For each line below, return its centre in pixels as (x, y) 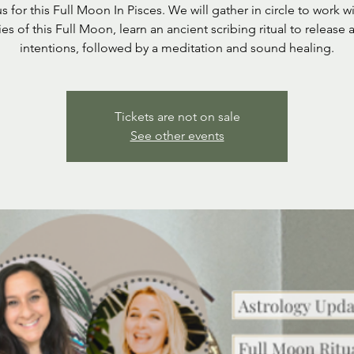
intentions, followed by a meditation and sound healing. (177, 48)
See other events (177, 136)
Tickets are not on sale (177, 117)
